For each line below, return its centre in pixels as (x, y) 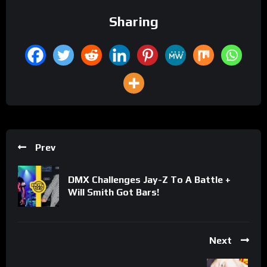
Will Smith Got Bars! (114, 193)
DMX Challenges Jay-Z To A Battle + (149, 180)
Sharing (133, 21)
